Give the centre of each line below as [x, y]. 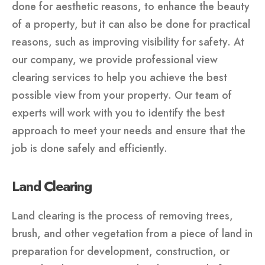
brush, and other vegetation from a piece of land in [132, 233]
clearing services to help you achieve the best [119, 77]
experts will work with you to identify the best [118, 113]
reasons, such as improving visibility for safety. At [128, 42]
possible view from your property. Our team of [122, 95]
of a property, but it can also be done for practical [131, 24]
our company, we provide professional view [115, 59]
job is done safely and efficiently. [90, 148]
